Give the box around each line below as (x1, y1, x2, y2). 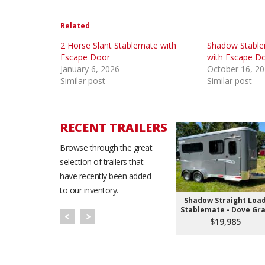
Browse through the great (60, 142, 152, 154)
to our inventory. (60, 185, 118, 196)
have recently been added (60, 170, 151, 182)
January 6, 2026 (60, 63, 119, 75)
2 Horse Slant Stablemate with (60, 40, 176, 51)
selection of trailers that (60, 156, 143, 168)
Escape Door (60, 51, 110, 63)
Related (60, 21, 90, 31)
